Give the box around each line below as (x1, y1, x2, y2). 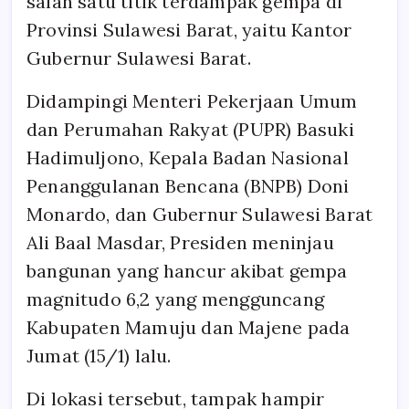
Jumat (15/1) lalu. (26, 343, 172, 367)
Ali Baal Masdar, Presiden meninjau (26, 230, 334, 254)
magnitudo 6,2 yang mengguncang (26, 287, 325, 310)
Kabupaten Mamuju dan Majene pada (26, 315, 351, 339)
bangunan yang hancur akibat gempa (26, 258, 348, 282)
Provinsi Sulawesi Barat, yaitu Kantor (26, 17, 352, 41)
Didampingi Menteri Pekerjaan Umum (26, 89, 358, 112)
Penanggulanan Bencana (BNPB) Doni (26, 173, 350, 197)
